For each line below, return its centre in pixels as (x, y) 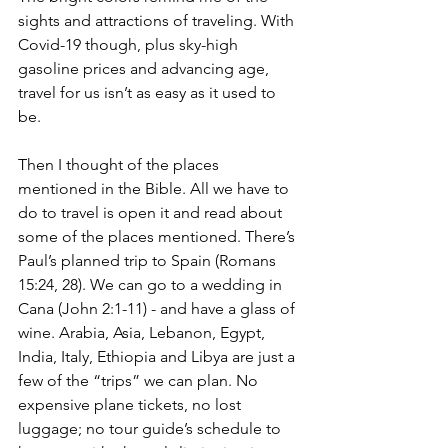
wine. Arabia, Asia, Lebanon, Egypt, (143, 332)
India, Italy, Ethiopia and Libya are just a (158, 356)
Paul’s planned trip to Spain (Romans (149, 260)
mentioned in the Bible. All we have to (155, 188)
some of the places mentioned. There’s (158, 236)
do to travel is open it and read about (152, 212)
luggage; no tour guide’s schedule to (151, 428)
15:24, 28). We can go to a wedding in (152, 284)
